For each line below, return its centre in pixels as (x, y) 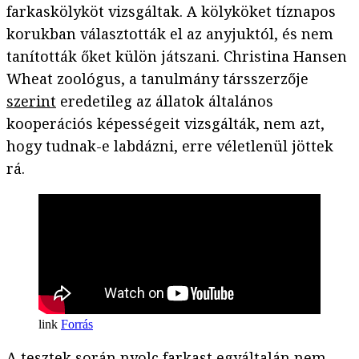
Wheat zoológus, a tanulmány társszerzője (157, 79)
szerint (31, 101)
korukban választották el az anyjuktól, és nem (170, 34)
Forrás (77, 325)
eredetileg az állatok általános (165, 101)
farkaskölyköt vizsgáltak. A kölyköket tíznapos (171, 12)
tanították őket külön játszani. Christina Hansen (177, 56)
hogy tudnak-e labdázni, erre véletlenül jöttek (170, 146)
